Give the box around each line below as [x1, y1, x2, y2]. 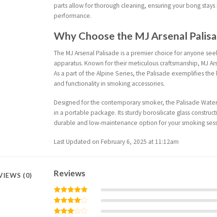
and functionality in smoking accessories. [54, 79, 165, 88]
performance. [54, 11, 92, 20]
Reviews [54, 168, 86, 179]
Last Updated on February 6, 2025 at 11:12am [54, 137, 179, 146]
